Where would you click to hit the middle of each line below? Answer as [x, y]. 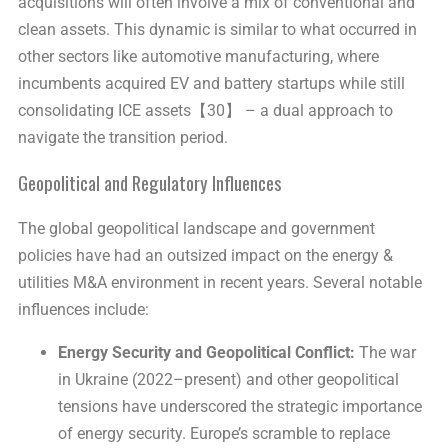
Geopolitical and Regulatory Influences [150, 183]
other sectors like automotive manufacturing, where [198, 56]
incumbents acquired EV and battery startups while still [211, 83]
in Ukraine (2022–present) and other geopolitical [228, 380]
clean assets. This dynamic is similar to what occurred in [217, 29]
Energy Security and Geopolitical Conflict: [206, 353]
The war [385, 353]
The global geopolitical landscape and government [196, 229]
